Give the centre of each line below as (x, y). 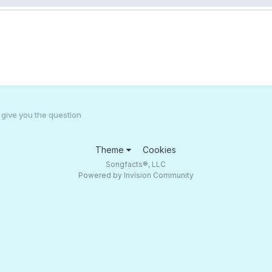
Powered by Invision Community (136, 175)
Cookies (160, 149)
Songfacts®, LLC (136, 164)
